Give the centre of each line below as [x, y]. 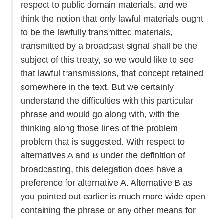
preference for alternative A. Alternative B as [107, 183]
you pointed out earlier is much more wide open [113, 196]
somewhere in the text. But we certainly [97, 87]
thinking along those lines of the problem [99, 128]
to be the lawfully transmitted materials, [97, 32]
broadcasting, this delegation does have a [102, 169]
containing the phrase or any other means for [108, 210]
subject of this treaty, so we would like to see [107, 59]
